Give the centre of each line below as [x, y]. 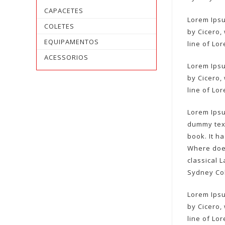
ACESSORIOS [66, 57]
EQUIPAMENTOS [72, 42]
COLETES [59, 26]
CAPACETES [64, 11]
